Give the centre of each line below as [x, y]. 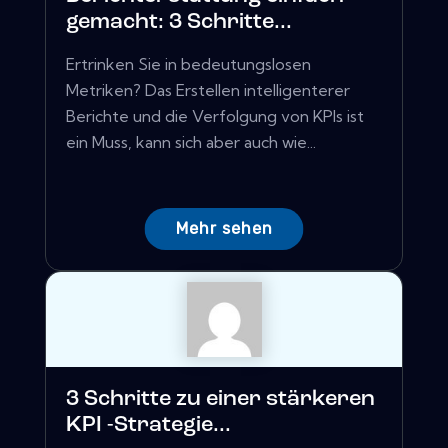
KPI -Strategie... [148, 426]
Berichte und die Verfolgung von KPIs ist [215, 116]
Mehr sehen [224, 229]
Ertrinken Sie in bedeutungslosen [188, 64]
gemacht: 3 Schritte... [179, 23]
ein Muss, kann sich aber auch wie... [191, 142]
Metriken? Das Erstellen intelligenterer [208, 90]
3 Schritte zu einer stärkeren [220, 400]
